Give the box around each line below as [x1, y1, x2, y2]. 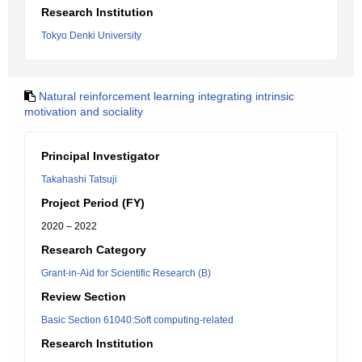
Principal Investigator [41, 149, 159, 162]
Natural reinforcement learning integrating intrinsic [39, 90, 294, 103]
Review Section [41, 290, 126, 303]
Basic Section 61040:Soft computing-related [41, 314, 234, 326]
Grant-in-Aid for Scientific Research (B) [41, 267, 211, 279]
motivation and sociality [24, 105, 143, 118]
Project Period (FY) [41, 196, 145, 209]
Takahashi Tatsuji [41, 174, 117, 185]
